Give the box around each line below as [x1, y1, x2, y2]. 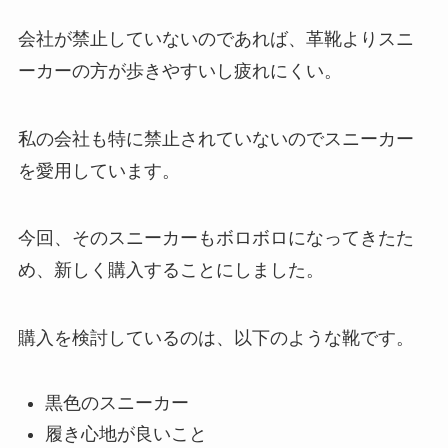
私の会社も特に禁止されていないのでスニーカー [17, 128, 414, 149]
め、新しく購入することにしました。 [17, 260, 324, 281]
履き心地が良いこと [44, 423, 207, 444]
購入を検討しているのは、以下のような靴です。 [17, 328, 414, 349]
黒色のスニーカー [44, 393, 189, 414]
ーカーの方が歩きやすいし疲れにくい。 [17, 60, 342, 81]
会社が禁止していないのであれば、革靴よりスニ [17, 28, 414, 49]
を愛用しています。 [17, 160, 180, 181]
